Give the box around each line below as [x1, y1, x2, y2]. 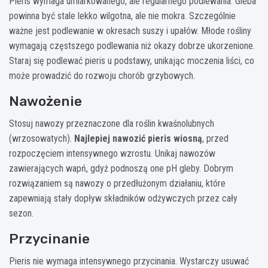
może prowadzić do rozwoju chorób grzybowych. [9, 69, 195, 81]
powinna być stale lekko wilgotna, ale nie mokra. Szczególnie [9, 10, 236, 22]
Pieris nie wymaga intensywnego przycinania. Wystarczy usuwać [9, 255, 249, 267]
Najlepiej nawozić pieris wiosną [74, 132, 202, 144]
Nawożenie [9, 92, 82, 109]
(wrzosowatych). [9, 132, 74, 144]
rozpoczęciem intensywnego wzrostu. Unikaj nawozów [9, 147, 215, 159]
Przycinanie [9, 230, 90, 247]
